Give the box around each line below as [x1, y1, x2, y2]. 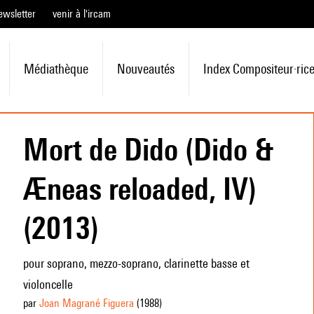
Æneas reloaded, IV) [22, 170, 257, 207]
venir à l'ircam [53, 7, 111, 20]
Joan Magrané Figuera [39, 296, 134, 310]
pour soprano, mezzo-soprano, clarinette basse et [22, 256, 250, 271]
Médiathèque [23, 61, 88, 76]
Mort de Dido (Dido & [22, 131, 273, 168]
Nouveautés [116, 61, 175, 76]
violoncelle [22, 277, 73, 292]
